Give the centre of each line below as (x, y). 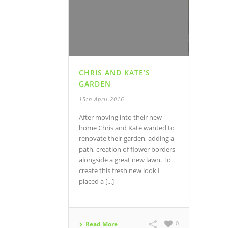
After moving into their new (120, 117)
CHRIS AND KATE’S (115, 73)
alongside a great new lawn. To (125, 160)
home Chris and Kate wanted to (127, 128)
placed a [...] (96, 181)
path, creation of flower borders (127, 149)
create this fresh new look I (119, 171)
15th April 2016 (102, 99)
